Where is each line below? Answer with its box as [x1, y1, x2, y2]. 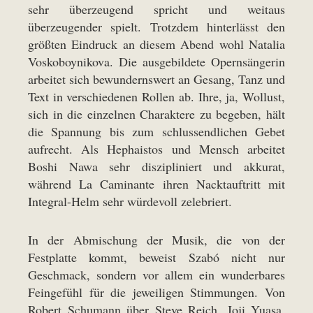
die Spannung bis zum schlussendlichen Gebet [28, 123, 285, 140]
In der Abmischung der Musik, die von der [28, 231, 285, 248]
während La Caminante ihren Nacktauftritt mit [28, 175, 285, 192]
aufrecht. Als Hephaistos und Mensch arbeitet [28, 140, 285, 157]
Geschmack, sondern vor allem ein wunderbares [28, 266, 285, 283]
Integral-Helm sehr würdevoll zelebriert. [28, 193, 232, 210]
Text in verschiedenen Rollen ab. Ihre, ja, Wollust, [28, 88, 285, 105]
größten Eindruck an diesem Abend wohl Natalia [28, 36, 285, 52]
